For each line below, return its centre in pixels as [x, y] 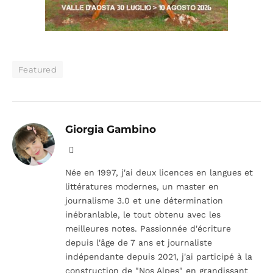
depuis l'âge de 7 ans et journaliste [139, 242]
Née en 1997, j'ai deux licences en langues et [159, 172]
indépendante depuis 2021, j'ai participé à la [159, 256]
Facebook [90, 149]
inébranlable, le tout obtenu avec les [143, 214]
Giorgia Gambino [111, 129]
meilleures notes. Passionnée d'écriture [148, 228]
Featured [38, 69]
